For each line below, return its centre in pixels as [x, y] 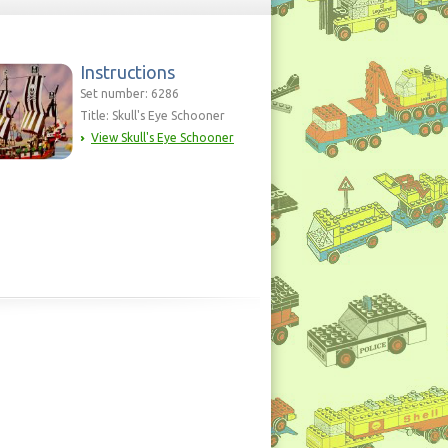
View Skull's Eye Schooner [162, 137]
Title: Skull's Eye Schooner [152, 115]
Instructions [127, 72]
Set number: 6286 [129, 93]
